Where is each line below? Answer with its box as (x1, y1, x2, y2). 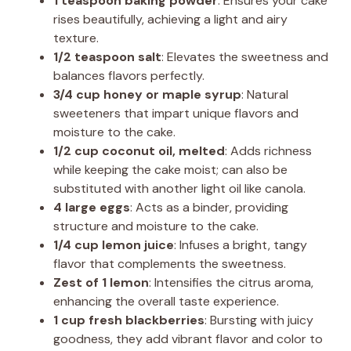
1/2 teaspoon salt (53, 48, 161, 65)
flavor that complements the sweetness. (53, 255, 286, 272)
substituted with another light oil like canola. (53, 179, 306, 197)
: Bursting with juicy (204, 311, 313, 328)
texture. (53, 29, 99, 46)
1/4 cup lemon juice (53, 236, 174, 253)
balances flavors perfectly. (53, 67, 204, 84)
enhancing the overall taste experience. (53, 292, 279, 309)
